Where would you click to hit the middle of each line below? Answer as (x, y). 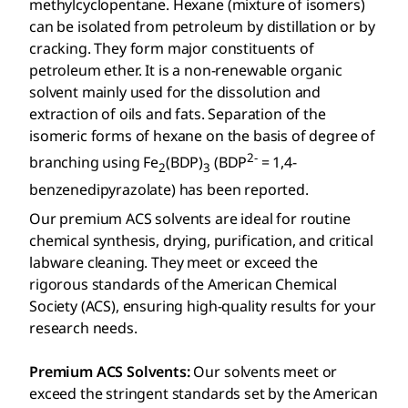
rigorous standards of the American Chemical (184, 284)
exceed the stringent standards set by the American (204, 393)
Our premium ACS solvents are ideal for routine (190, 218)
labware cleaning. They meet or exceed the (173, 262)
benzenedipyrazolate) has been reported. (169, 189)
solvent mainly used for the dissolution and (175, 92)
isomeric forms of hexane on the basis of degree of (202, 136)
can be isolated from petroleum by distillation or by (202, 27)
